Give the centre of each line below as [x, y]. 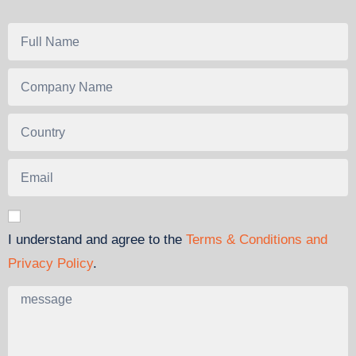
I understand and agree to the [97, 240]
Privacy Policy [50, 263]
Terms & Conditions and [257, 240]
